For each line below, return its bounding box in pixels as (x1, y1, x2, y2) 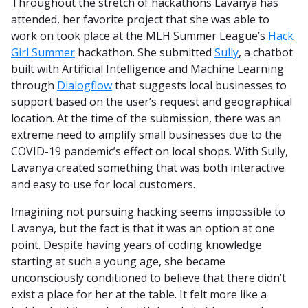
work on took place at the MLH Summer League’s (11, 27, 268, 43)
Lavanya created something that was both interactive (11, 159, 285, 175)
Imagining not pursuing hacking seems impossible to (11, 203, 285, 219)
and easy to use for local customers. (11, 176, 195, 192)
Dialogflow (57, 77, 112, 93)
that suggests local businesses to (112, 77, 287, 93)
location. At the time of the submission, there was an (11, 110, 281, 126)
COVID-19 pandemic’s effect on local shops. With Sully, (11, 143, 288, 159)
